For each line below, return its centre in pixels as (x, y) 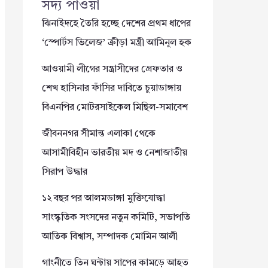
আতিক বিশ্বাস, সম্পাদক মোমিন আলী (110, 237)
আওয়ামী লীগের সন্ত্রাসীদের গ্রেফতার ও (112, 69)
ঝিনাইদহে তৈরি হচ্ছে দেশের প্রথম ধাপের (116, 24)
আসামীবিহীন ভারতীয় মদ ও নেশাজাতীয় (115, 153)
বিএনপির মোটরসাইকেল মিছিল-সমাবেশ (115, 107)
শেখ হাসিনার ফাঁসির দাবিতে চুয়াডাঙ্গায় (112, 88)
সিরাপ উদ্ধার (65, 172)
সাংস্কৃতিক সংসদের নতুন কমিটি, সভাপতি (116, 217)
